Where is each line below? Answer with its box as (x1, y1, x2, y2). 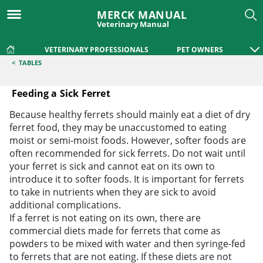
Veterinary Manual (97, 19, 169, 29)
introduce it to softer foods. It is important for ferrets (9, 173, 244, 186)
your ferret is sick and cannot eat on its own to (9, 160, 215, 173)
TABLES (19, 58, 42, 67)
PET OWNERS (177, 45, 223, 55)
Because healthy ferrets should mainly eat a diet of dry (9, 108, 250, 121)
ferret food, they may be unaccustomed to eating (9, 121, 227, 134)
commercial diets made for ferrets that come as (9, 224, 221, 237)
